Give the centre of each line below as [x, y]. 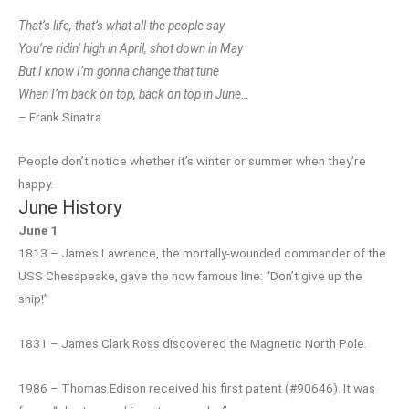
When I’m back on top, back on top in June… [134, 94]
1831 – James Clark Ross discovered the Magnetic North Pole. [193, 344]
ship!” [33, 299]
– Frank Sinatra [60, 116]
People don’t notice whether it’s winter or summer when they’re [192, 161]
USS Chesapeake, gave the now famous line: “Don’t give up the [190, 276]
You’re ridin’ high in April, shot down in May [131, 48]
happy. [36, 184]
